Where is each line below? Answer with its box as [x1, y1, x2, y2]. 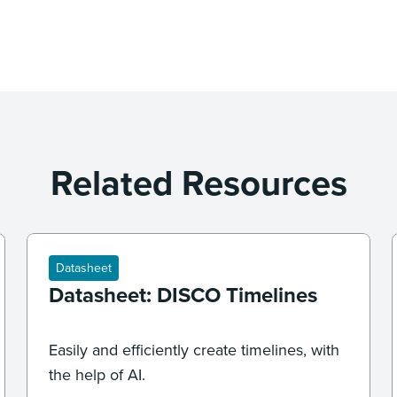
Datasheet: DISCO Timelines [49, 279, 318, 311]
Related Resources [50, 157, 347, 209]
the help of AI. [49, 363, 146, 386]
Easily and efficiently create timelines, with [49, 339, 340, 362]
